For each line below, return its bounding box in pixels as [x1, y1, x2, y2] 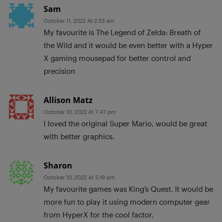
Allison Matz [44, 95, 93, 106]
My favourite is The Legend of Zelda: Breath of [44, 28, 201, 37]
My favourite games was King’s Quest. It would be [44, 184, 213, 194]
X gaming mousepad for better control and [44, 54, 191, 63]
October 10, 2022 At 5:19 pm [44, 174, 115, 181]
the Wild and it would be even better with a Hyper [44, 41, 213, 50]
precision [44, 66, 75, 76]
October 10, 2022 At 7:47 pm [44, 109, 116, 115]
